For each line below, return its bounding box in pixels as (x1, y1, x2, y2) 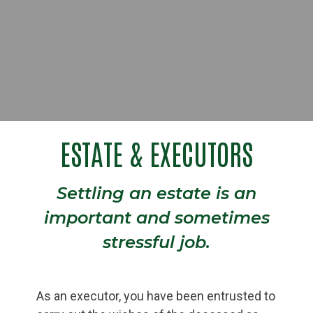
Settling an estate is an (57, 182, 256, 203)
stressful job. (103, 231, 210, 252)
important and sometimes (43, 207, 270, 228)
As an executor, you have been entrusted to (36, 288, 275, 303)
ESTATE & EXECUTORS (60, 134, 253, 171)
